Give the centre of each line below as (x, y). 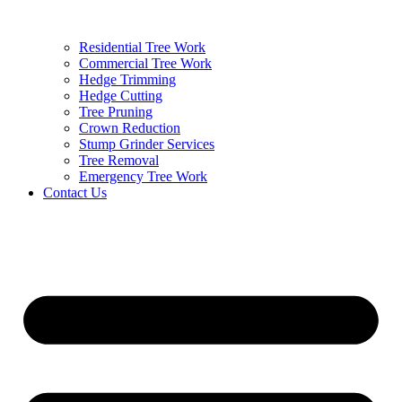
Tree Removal (119, 161)
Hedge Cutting (121, 96)
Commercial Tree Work (145, 64)
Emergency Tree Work (143, 177)
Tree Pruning (116, 112)
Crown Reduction (130, 128)
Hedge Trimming (127, 80)
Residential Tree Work (142, 48)
